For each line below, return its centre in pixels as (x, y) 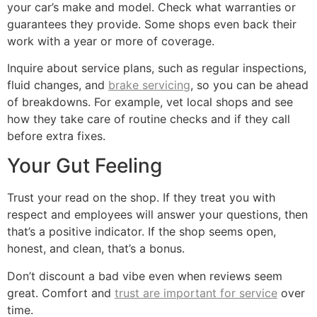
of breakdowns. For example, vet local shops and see (150, 102)
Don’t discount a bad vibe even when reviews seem (145, 276)
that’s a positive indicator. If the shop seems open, (142, 232)
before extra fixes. (56, 136)
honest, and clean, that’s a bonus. (96, 249)
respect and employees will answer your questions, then (157, 215)
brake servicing (149, 85)
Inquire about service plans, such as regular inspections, (157, 68)
